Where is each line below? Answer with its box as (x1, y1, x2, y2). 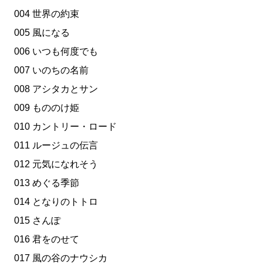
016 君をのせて (14, 234, 79, 244)
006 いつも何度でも (14, 46, 98, 56)
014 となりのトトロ (14, 197, 98, 207)
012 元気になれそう (14, 159, 98, 169)
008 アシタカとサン (14, 84, 98, 94)
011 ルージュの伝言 (14, 140, 98, 150)
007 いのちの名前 (14, 65, 89, 75)
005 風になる (14, 28, 70, 38)
